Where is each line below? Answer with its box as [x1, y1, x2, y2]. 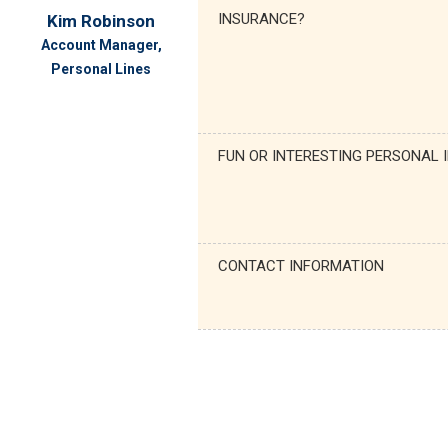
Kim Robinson [47, 10, 156, 31]
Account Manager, [40, 36, 162, 53]
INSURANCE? [217, 9, 305, 28]
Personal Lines [51, 60, 152, 77]
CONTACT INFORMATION [217, 256, 384, 275]
